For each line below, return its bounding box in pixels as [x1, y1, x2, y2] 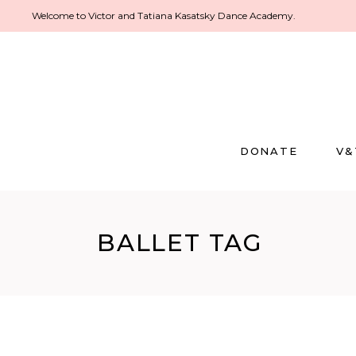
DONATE [239, 145, 299, 157]
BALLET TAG [97, 228, 263, 257]
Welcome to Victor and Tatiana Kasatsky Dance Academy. [32, 10, 296, 21]
